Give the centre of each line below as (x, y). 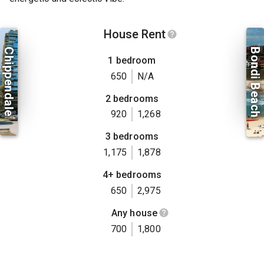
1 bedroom (132, 61)
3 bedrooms (132, 137)
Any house (134, 213)
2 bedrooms (132, 98)
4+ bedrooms (132, 174)
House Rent (134, 34)
